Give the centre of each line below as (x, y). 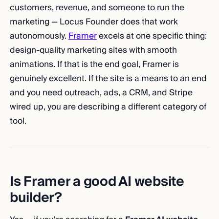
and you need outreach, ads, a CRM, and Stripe (101, 93)
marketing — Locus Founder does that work (94, 22)
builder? (36, 198)
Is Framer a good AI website (97, 182)
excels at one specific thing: (152, 36)
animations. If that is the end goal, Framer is (94, 64)
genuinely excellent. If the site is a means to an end (108, 78)
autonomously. (39, 36)
